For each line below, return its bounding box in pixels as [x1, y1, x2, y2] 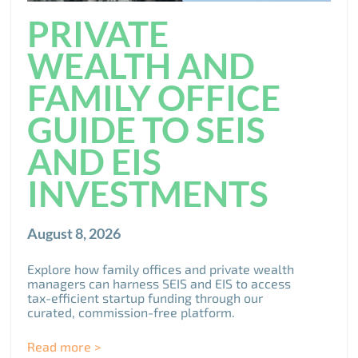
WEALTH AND [27, 45, 256, 87]
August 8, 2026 [27, 225, 121, 243]
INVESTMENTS [27, 173, 269, 215]
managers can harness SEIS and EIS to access [27, 276, 292, 292]
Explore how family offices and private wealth [27, 261, 295, 277]
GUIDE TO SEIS [27, 109, 266, 151]
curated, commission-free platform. [27, 304, 236, 320]
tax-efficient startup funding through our [27, 290, 264, 306]
